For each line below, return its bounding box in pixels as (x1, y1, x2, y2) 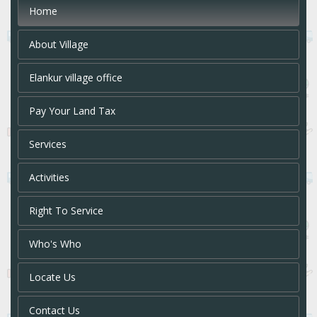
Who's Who (29, 237, 81, 251)
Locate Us (29, 270, 76, 284)
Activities (29, 171, 69, 185)
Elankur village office (29, 71, 122, 85)
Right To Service (29, 204, 103, 218)
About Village (29, 38, 88, 52)
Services (29, 137, 67, 151)
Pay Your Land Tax (29, 104, 115, 118)
